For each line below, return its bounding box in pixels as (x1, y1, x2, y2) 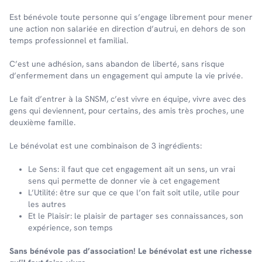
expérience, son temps (28, 223, 113, 233)
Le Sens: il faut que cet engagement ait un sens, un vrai (28, 164, 235, 174)
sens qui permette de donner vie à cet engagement (28, 176, 220, 186)
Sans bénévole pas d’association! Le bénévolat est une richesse (9, 246, 252, 256)
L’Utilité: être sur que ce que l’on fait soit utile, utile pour (28, 188, 240, 198)
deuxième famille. (9, 118, 75, 127)
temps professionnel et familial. (9, 36, 128, 46)
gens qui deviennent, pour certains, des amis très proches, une (9, 106, 244, 116)
